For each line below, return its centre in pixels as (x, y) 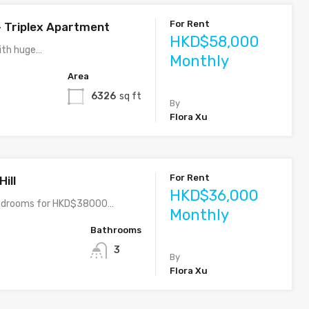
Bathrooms (116, 230)
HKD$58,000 (215, 42)
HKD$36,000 (215, 196)
